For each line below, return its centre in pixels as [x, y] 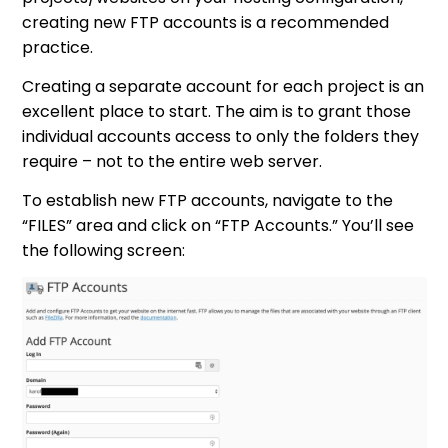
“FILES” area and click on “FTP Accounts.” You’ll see [218, 225]
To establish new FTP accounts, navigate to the [208, 200]
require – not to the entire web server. [172, 161]
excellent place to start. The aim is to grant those [217, 111]
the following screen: [104, 250]
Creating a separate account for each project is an [223, 86]
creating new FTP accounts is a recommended [206, 22]
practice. [58, 47]
